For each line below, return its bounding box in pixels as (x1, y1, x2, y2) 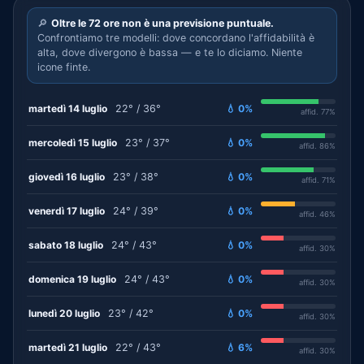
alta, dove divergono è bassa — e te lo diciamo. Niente (37, 46, 302, 58)
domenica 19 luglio (28, 272, 116, 285)
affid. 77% (301, 107, 336, 116)
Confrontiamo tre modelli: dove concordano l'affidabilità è (37, 32, 314, 44)
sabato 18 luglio (28, 238, 103, 251)
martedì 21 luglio (28, 340, 107, 353)
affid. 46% (299, 210, 336, 219)
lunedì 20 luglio (28, 306, 100, 319)
